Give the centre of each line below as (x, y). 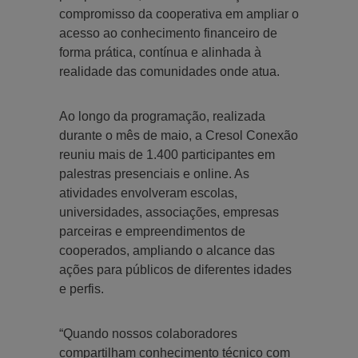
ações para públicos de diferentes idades (175, 269)
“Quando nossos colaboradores (148, 333)
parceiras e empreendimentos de (152, 231)
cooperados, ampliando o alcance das (167, 250)
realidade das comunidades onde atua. (169, 71)
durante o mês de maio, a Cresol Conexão (179, 135)
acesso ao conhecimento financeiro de (168, 33)
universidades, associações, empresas (169, 212)
